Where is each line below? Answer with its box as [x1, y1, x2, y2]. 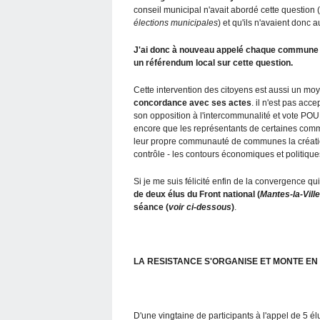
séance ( [134, 201, 169, 212]
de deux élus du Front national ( [134, 189, 260, 199]
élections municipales [134, 17, 218, 28]
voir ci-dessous [169, 201, 231, 212]
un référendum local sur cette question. [134, 57, 293, 68]
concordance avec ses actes [134, 97, 251, 108]
